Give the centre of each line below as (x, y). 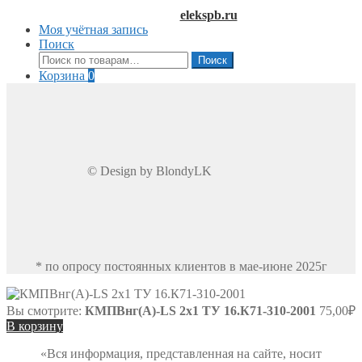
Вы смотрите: (46, 310)
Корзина (63, 75)
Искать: (59, 57)
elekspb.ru (208, 15)
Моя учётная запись (93, 29)
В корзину (35, 326)
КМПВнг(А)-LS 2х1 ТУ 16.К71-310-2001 (200, 310)
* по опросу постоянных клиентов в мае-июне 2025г (181, 266)
